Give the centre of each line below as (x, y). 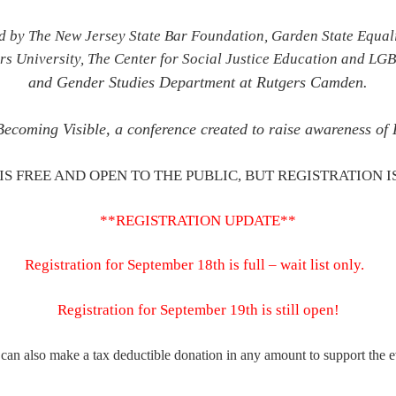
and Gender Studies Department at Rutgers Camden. (198, 82)
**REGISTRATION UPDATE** (198, 220)
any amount (274, 355)
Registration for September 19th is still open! (198, 310)
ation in (217, 355)
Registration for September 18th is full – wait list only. (198, 265)
